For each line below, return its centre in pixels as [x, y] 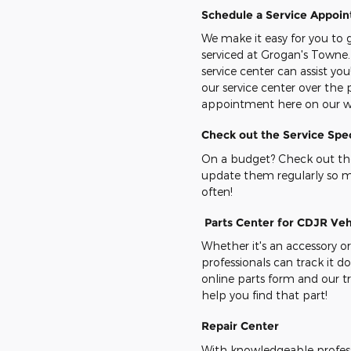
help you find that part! [266, 295]
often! [220, 191]
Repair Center [240, 326]
